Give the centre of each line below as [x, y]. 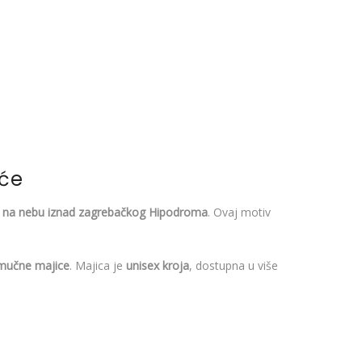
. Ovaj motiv [239, 212]
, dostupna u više [234, 266]
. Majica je [98, 266]
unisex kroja [158, 266]
